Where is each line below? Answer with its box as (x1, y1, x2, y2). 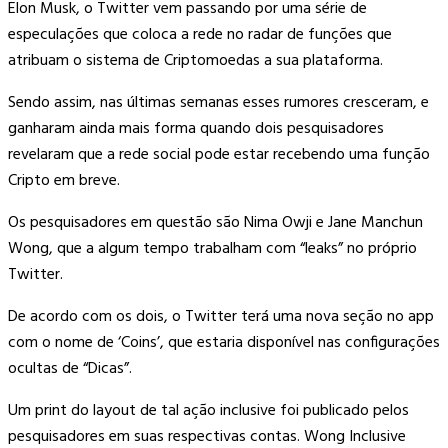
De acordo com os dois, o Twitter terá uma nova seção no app (8, 303, 434, 330)
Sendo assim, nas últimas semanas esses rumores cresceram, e (8, 89, 429, 116)
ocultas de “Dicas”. (8, 355, 132, 382)
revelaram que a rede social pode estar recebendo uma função (8, 141, 430, 168)
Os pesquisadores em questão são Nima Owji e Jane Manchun (8, 209, 423, 236)
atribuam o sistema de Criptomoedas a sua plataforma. (8, 47, 383, 74)
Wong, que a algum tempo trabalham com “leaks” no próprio (8, 235, 417, 262)
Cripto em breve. (8, 167, 120, 194)
